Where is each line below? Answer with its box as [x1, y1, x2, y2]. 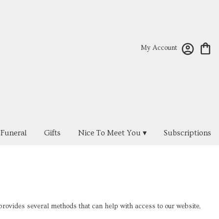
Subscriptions [164, 128, 212, 137]
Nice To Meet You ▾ [78, 128, 147, 137]
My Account [141, 44, 177, 52]
